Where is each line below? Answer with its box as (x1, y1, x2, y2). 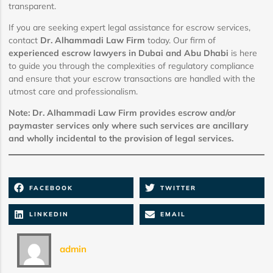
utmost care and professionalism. (9, 85, 138, 97)
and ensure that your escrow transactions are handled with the (9, 73, 255, 84)
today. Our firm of (145, 34, 216, 46)
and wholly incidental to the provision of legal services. (9, 133, 233, 144)
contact (9, 34, 40, 46)
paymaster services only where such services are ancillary (9, 120, 249, 132)
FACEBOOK (29, 183, 73, 192)
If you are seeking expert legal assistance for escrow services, (9, 21, 250, 33)
